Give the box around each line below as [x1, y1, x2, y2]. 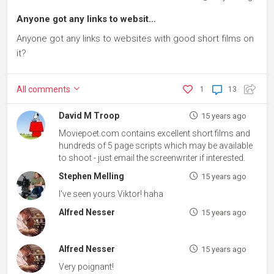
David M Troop [59, 111, 120, 120]
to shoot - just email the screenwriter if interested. [59, 153, 246, 163]
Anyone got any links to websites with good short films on [17, 33, 254, 44]
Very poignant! [59, 261, 114, 272]
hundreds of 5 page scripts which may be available [59, 141, 253, 150]
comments [26, 84, 72, 94]
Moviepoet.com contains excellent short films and [59, 128, 251, 138]
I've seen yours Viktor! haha [59, 189, 164, 199]
